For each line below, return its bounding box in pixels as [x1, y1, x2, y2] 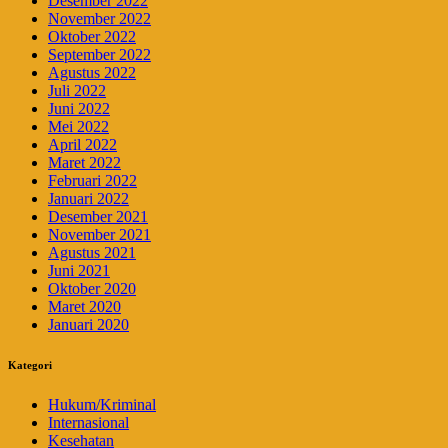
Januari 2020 [48, 316, 129, 334]
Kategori [8, 359, 52, 372]
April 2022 [48, 136, 117, 154]
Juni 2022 [48, 100, 110, 118]
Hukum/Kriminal [48, 396, 156, 414]
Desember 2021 [48, 208, 148, 226]
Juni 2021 [48, 262, 110, 280]
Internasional [48, 414, 129, 432]
